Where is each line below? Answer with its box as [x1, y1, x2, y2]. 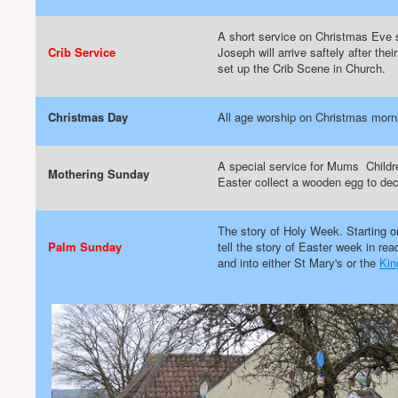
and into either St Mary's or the [218, 254, 379, 271]
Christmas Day [48, 108, 128, 125]
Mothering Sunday [48, 165, 149, 182]
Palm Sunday [48, 238, 122, 255]
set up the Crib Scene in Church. [218, 60, 386, 76]
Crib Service [48, 44, 115, 60]
